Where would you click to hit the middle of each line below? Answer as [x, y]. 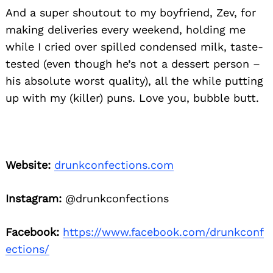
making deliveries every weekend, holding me [126, 29]
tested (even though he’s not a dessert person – [133, 63]
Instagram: [34, 198]
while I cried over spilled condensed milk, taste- [134, 46]
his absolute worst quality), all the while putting [134, 80]
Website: [28, 165]
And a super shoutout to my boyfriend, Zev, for [131, 12]
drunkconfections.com [114, 165]
